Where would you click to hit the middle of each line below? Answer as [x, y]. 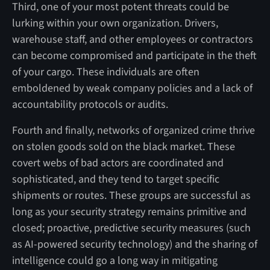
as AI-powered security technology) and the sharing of [134, 244]
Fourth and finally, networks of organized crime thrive [133, 130]
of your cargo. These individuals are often [105, 72]
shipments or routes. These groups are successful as [131, 195]
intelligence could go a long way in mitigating [115, 260]
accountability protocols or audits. [90, 104]
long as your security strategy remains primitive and [129, 212]
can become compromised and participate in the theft [134, 55]
